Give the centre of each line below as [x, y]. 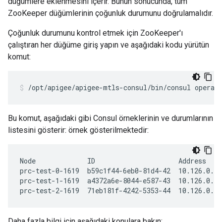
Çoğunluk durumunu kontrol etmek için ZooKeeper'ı [95, 33]
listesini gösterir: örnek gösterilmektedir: [78, 130]
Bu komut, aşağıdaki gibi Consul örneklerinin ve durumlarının [111, 118]
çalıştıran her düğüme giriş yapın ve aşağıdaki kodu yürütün [109, 45]
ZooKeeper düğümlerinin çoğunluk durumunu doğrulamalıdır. [111, 13]
